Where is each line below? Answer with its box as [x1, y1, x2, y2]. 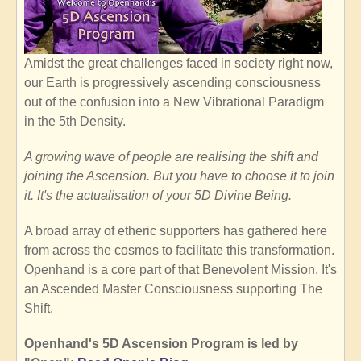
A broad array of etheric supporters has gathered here [24, 224, 327, 239]
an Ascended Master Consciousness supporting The [24, 282, 322, 297]
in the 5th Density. [24, 114, 126, 129]
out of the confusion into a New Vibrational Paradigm [24, 95, 324, 110]
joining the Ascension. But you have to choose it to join [24, 169, 334, 184]
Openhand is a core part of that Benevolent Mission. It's [24, 263, 337, 277]
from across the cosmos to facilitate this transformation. [24, 243, 334, 258]
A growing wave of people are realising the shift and [24, 150, 318, 164]
